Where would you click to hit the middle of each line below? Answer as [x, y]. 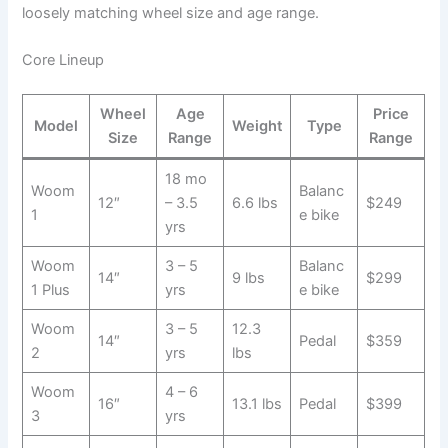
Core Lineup [63, 60]
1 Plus [50, 290]
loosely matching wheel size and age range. [171, 12]
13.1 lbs [256, 404]
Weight [257, 126]
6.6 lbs [254, 203]
